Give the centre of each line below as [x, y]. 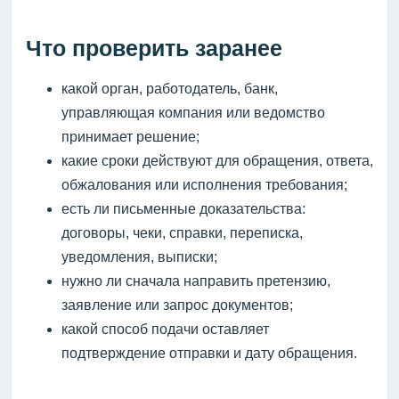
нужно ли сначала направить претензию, [196, 281]
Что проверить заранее [154, 48]
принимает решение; [130, 136]
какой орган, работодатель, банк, [170, 88]
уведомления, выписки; [139, 256]
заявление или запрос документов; [177, 305]
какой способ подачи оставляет [165, 329]
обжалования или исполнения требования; [204, 184]
